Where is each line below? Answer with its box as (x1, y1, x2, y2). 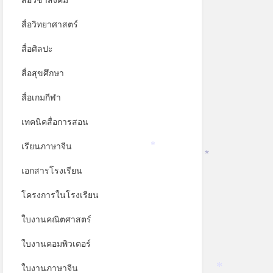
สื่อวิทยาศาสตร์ (21, 19, 78, 30)
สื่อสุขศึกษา (21, 68, 64, 79)
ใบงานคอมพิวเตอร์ (21, 238, 91, 249)
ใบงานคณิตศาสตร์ (21, 214, 91, 225)
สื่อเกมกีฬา (21, 92, 61, 103)
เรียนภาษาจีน (21, 141, 72, 152)
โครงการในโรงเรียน (21, 190, 99, 200)
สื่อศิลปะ (21, 43, 53, 54)
